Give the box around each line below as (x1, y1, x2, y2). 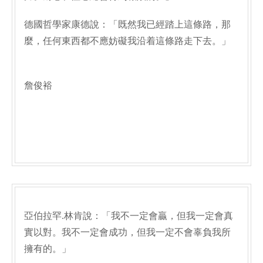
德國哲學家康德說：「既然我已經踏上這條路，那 (24, 19, 231, 29)
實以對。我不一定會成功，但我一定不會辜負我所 (24, 227, 231, 237)
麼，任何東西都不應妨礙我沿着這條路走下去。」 (24, 36, 231, 46)
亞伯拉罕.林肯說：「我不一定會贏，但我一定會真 (24, 211, 233, 221)
